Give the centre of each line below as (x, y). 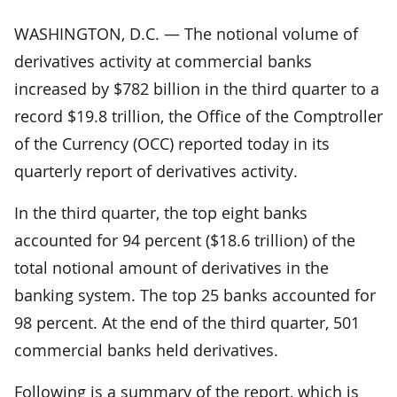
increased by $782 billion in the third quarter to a (197, 88)
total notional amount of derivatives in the (171, 267)
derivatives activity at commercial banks (163, 61)
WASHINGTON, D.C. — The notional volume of (186, 33)
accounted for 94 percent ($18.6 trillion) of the (185, 240)
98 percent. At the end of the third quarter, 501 (187, 322)
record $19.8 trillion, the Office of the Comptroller (198, 116)
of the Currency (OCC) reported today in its (172, 143)
